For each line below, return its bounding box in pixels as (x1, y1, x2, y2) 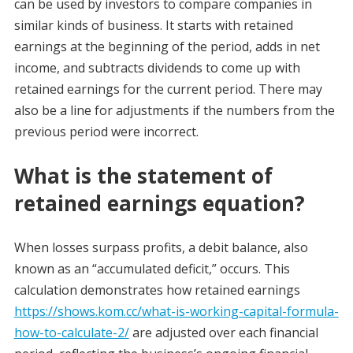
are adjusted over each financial (128, 323, 318, 341)
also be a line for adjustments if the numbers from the (13, 101, 335, 119)
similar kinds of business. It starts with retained (13, 16, 293, 34)
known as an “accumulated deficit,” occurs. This (13, 259, 290, 277)
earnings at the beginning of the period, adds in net (13, 37, 320, 55)
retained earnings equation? (13, 188, 305, 217)
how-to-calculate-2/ (13, 323, 129, 341)
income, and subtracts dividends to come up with (13, 58, 300, 76)
